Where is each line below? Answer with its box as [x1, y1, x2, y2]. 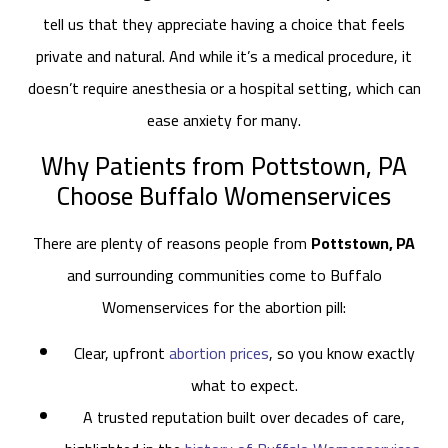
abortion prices [168, 337, 269, 368]
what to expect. [190, 369, 298, 400]
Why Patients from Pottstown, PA [41, 141, 407, 189]
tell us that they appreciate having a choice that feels [43, 9, 405, 40]
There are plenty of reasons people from [33, 227, 311, 258]
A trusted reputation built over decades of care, [83, 401, 405, 432]
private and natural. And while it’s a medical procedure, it [36, 41, 412, 72]
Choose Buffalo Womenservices [57, 171, 391, 219]
